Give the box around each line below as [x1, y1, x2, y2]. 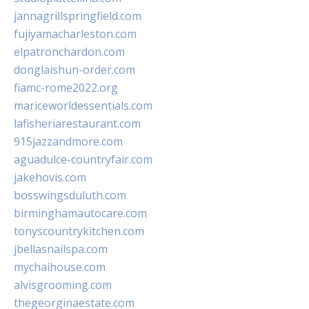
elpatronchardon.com [14, 44, 125, 60]
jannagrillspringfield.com [14, 8, 141, 24]
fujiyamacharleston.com [14, 26, 137, 42]
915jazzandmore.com [14, 134, 123, 150]
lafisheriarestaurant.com [14, 116, 141, 132]
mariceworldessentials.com [14, 98, 152, 114]
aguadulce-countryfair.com [14, 152, 152, 168]
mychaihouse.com [14, 259, 106, 275]
